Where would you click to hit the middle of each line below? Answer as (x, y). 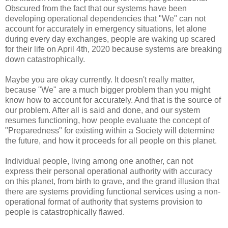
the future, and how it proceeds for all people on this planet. (111, 140)
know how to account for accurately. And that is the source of (113, 100)
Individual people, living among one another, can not (99, 161)
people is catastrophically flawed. (65, 212)
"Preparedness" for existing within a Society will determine (110, 130)
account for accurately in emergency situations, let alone (106, 28)
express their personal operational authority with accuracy (109, 171)
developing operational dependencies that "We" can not (105, 18)
